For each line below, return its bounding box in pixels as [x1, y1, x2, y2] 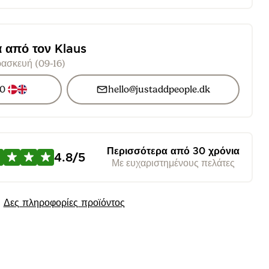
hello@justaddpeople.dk [107, 84, 210, 95]
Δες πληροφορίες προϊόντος [3, 198, 125, 208]
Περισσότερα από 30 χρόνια [107, 146, 240, 156]
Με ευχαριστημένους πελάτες [112, 157, 235, 169]
